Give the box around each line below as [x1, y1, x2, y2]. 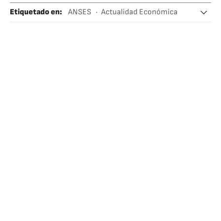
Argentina [78, 22, 111, 32]
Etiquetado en [10, 7, 60, 17]
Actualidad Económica [101, 7, 178, 17]
